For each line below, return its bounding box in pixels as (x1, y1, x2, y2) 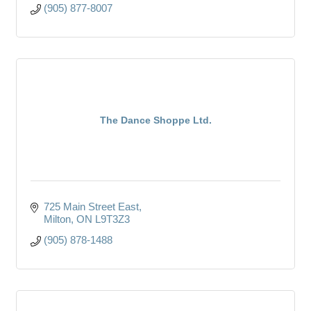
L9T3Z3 (94, 212, 130, 225)
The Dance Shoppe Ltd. (99, 114, 212, 126)
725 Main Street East (43, 200, 139, 212)
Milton (43, 212, 71, 225)
